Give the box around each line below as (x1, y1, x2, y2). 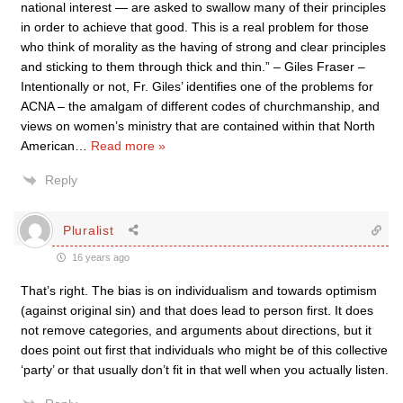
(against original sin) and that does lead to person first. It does (21, 303, 373, 318)
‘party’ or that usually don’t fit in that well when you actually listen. (21, 363, 389, 377)
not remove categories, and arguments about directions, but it (21, 323, 372, 337)
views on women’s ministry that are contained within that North (21, 119, 375, 133)
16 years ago (69, 252, 130, 263)
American (21, 139, 75, 153)
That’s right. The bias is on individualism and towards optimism (21, 283, 377, 298)
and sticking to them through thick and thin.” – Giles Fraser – (21, 59, 365, 74)
